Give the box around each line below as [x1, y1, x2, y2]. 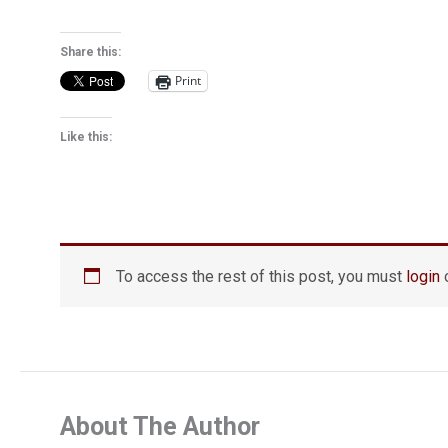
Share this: [60, 44, 121, 59]
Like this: [60, 129, 112, 144]
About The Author [60, 411, 260, 441]
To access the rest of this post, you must [116, 266, 406, 286]
